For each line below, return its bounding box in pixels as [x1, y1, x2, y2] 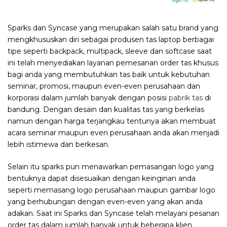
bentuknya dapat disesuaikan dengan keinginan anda [8, 174, 196, 183]
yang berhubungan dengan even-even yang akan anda [8, 197, 203, 207]
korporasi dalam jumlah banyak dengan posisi [8, 93, 169, 103]
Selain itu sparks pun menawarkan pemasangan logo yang [8, 162, 214, 172]
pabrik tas [169, 93, 203, 103]
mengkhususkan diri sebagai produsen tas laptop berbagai [8, 35, 214, 45]
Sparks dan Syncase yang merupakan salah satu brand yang [8, 23, 218, 33]
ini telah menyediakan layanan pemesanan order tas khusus [8, 58, 218, 68]
